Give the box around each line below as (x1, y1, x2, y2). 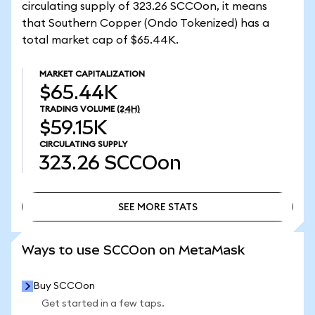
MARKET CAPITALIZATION (39, 70, 145, 78)
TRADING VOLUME (39, 105, 115, 113)
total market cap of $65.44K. (22, 34, 179, 46)
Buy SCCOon (33, 281, 95, 291)
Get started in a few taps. (41, 299, 165, 309)
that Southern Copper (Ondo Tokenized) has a (22, 18, 269, 29)
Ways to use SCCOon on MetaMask (22, 243, 245, 257)
